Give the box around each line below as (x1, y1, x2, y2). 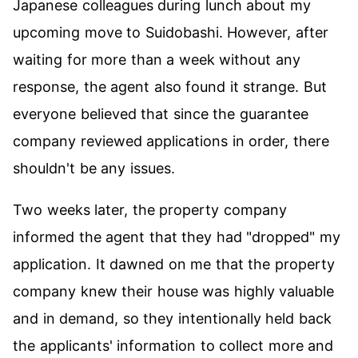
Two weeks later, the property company (13, 201, 287, 218)
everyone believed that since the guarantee (13, 105, 308, 122)
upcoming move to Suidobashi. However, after (13, 24, 328, 41)
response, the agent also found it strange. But (13, 78, 327, 95)
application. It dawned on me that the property (13, 256, 335, 272)
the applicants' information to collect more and (13, 337, 334, 354)
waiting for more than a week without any (13, 51, 300, 68)
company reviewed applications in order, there (13, 133, 329, 149)
